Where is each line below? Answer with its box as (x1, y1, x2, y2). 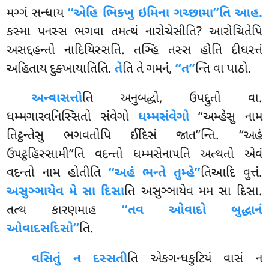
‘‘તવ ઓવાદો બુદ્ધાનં (121, 202, 262, 220)
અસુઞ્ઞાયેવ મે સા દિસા (7, 184, 125, 201)
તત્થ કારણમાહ (7, 202, 122, 220)
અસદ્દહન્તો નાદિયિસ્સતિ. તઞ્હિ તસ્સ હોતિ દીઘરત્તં (7, 42, 262, 59)
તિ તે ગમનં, (122, 61, 176, 78)
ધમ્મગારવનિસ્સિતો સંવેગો (7, 109, 138, 127)
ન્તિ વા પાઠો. (195, 61, 252, 78)
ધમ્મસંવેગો (138, 109, 189, 127)
